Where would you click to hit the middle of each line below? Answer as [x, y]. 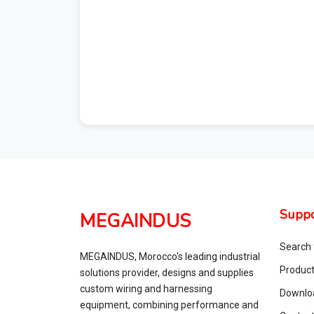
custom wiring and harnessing [146, 289]
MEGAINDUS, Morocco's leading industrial [170, 257]
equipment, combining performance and [169, 305]
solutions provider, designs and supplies [167, 273]
